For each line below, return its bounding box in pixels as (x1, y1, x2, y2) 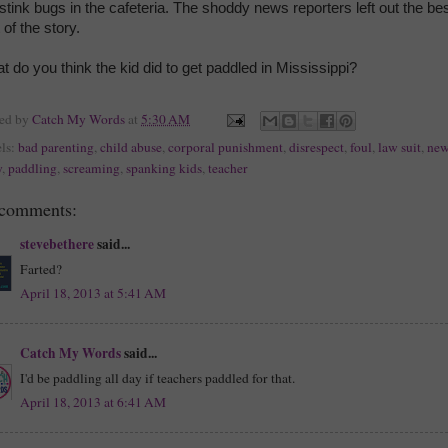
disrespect (289, 138, 344, 157)
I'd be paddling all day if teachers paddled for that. (20, 368, 295, 387)
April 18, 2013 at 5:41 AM (20, 284, 166, 303)
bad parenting (18, 138, 94, 157)
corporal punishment (168, 138, 283, 157)
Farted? (20, 259, 62, 278)
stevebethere (20, 233, 94, 254)
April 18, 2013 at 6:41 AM (20, 393, 166, 412)
